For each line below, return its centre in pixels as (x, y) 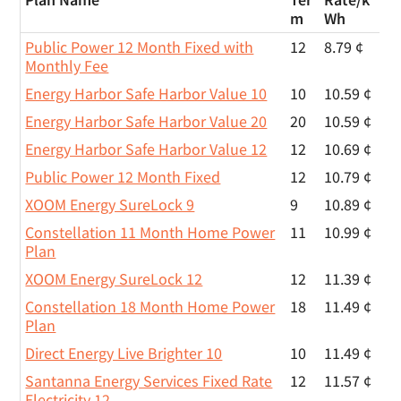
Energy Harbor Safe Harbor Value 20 (146, 122)
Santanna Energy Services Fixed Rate (149, 381)
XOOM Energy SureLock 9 (110, 205)
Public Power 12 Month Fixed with (140, 47)
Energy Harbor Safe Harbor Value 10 (146, 94)
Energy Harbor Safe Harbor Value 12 (146, 149)
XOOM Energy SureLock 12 (114, 279)
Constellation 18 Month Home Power (150, 307)
